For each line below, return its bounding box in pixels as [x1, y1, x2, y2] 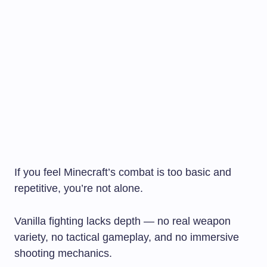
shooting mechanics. [14, 247, 112, 259]
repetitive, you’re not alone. [14, 182, 143, 194]
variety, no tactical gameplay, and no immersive [14, 231, 239, 243]
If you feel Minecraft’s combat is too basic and [14, 166, 231, 178]
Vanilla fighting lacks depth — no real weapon [14, 215, 231, 227]
